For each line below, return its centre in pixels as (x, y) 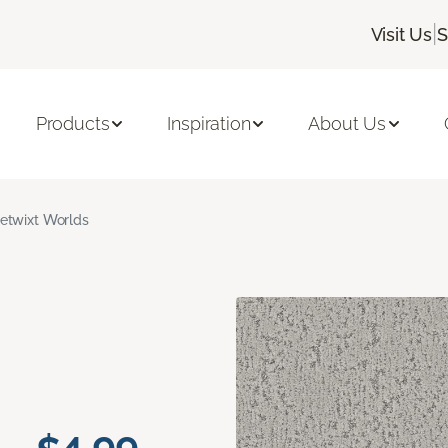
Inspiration (209, 124)
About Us (347, 124)
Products (72, 124)
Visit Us (401, 34)
